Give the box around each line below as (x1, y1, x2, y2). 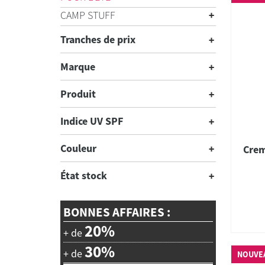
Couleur (60, 141, 96, 155)
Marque (60, 60, 95, 73)
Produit (60, 87, 96, 101)
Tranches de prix (60, 33, 135, 46)
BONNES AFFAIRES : (63, 204, 170, 220)
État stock (60, 169, 107, 182)
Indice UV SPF (60, 114, 123, 128)
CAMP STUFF (60, 8, 115, 22)
